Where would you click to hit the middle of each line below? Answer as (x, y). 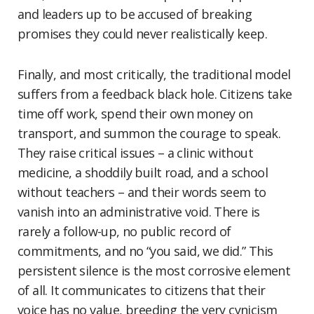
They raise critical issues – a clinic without (135, 153)
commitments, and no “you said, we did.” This (145, 251)
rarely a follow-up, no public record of (124, 231)
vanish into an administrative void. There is (139, 212)
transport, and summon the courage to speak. (149, 133)
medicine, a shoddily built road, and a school (143, 172)
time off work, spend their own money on (135, 114)
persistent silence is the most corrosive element (154, 271)
